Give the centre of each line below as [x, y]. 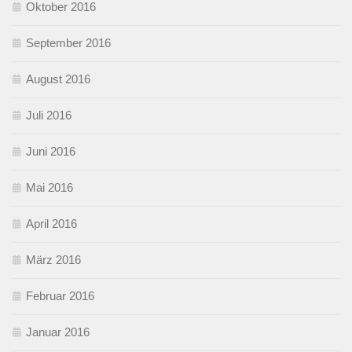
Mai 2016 [49, 187]
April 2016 [51, 223]
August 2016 [58, 79]
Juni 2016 [51, 151]
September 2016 [68, 42]
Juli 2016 [49, 115]
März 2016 [53, 259]
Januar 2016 [58, 332]
